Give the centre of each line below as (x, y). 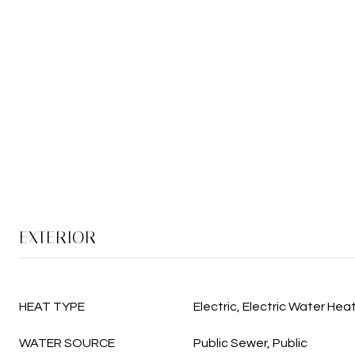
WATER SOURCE (67, 343)
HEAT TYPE (52, 307)
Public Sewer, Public (250, 343)
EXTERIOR (57, 238)
